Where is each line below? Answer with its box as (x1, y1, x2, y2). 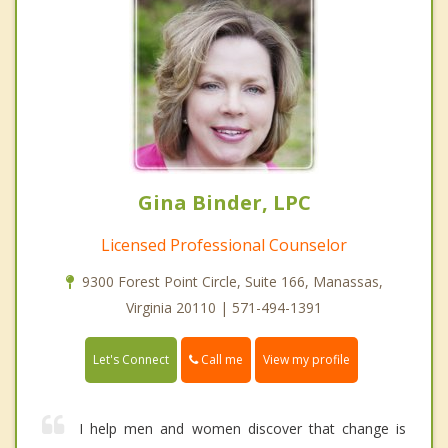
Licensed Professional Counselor (101, 234, 347, 257)
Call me (198, 351, 243, 369)
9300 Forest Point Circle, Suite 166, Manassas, (81, 272, 383, 292)
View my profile (263, 351, 350, 369)
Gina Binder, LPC (137, 189, 311, 217)
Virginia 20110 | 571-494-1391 (126, 298, 322, 318)
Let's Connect (93, 351, 169, 369)
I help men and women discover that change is (79, 419, 406, 439)
